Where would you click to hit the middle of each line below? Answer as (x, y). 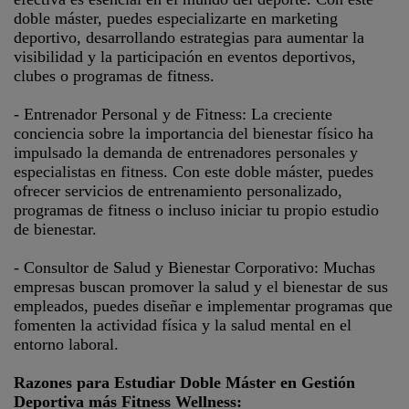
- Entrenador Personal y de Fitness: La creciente (173, 114)
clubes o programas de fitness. (114, 76)
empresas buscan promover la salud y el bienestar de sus (201, 287)
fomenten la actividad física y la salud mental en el (183, 325)
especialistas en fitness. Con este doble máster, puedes (194, 172)
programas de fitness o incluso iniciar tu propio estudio (196, 210)
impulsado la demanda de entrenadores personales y (186, 152)
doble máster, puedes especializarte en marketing (176, 18)
